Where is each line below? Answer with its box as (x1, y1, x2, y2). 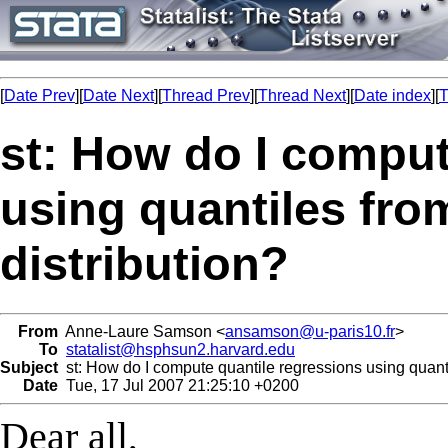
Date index (354, 87, 431, 104)
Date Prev (4, 87, 75, 104)
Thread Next (258, 87, 346, 104)
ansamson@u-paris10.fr (225, 322, 395, 340)
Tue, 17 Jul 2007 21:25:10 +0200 (58, 376, 299, 394)
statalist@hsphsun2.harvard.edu (66, 340, 295, 358)
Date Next (83, 87, 154, 104)
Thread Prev (162, 87, 250, 104)
